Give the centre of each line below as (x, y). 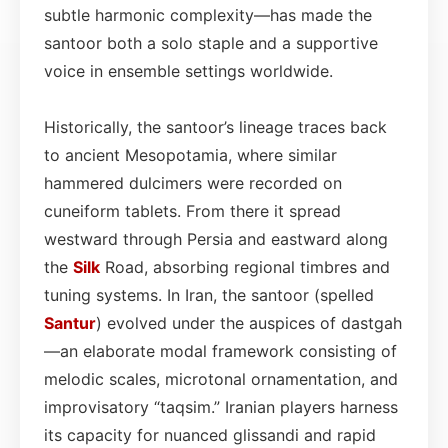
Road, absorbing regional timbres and (245, 266)
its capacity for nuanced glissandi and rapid (210, 434)
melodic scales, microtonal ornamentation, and (221, 378)
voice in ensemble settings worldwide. (188, 70)
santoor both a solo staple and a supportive (211, 42)
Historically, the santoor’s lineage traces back (215, 126)
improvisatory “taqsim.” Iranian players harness (221, 406)
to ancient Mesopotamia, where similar (190, 154)
